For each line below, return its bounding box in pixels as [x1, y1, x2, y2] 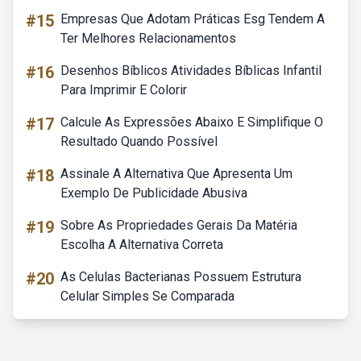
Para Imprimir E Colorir [60, 82, 187, 98]
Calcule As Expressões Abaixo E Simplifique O [60, 114, 323, 130]
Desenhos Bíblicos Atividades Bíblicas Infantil [60, 63, 322, 78]
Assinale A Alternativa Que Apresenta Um [60, 166, 293, 181]
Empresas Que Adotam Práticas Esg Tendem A [60, 11, 325, 27]
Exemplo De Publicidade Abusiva [60, 185, 247, 201]
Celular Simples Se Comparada [60, 288, 234, 304]
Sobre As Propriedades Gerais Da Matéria [60, 218, 297, 233]
